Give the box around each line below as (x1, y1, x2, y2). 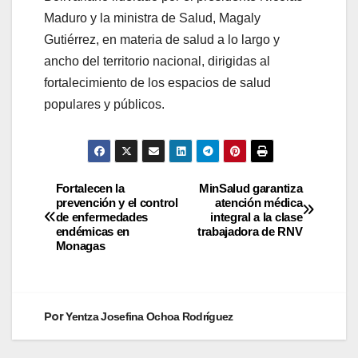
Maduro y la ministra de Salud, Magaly (44, 10, 261, 25)
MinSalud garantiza (198, 181, 303, 195)
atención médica (214, 195, 303, 209)
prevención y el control (55, 195, 178, 209)
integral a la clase (210, 209, 303, 224)
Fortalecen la (55, 181, 125, 195)
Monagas (55, 238, 105, 253)
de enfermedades (55, 209, 149, 224)
